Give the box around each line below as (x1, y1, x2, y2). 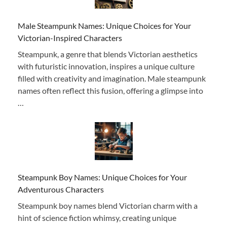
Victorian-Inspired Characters (18, 32, 122, 43)
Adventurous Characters (18, 184, 104, 194)
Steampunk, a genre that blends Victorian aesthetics (18, 49, 198, 59)
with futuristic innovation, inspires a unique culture (18, 61, 195, 71)
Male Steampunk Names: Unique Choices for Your (18, 20, 191, 30)
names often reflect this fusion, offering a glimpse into (18, 85, 203, 95)
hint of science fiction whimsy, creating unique (18, 212, 176, 222)
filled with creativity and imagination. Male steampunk (18, 73, 206, 83)
